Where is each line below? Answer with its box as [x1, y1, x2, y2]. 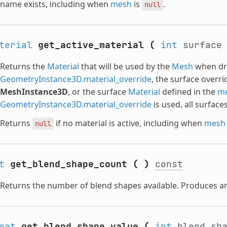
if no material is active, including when [53, 117, 204, 129]
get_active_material [37, 39, 144, 51]
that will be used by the [79, 60, 172, 72]
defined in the [160, 86, 217, 97]
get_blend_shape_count [10, 158, 127, 170]
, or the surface [67, 86, 128, 97]
